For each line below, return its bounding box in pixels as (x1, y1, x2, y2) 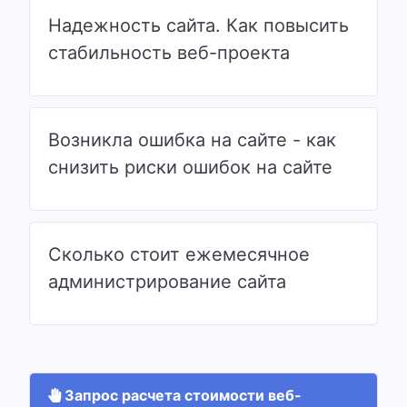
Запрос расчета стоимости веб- (61, 385, 302, 404)
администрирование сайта (48, 270, 286, 293)
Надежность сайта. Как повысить (48, 14, 349, 36)
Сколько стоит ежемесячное (48, 243, 310, 265)
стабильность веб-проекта (48, 41, 290, 64)
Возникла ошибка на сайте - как (48, 128, 336, 151)
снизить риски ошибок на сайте (48, 155, 333, 178)
